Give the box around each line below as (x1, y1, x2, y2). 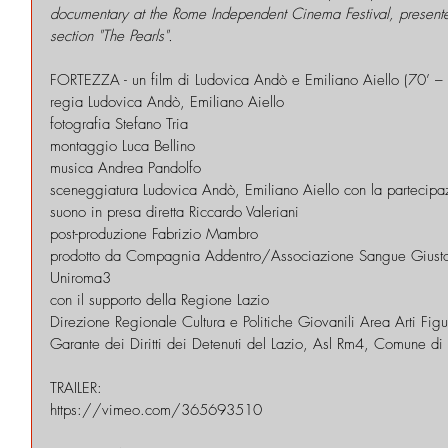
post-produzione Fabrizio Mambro (50, 223, 258, 244)
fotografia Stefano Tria (50, 113, 188, 134)
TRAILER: (50, 377, 102, 398)
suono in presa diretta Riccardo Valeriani (50, 201, 299, 222)
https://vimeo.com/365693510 (50, 399, 262, 420)
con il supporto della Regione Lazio (50, 289, 269, 310)
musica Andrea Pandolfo (50, 157, 201, 178)
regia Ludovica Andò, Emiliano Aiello (50, 91, 284, 112)
